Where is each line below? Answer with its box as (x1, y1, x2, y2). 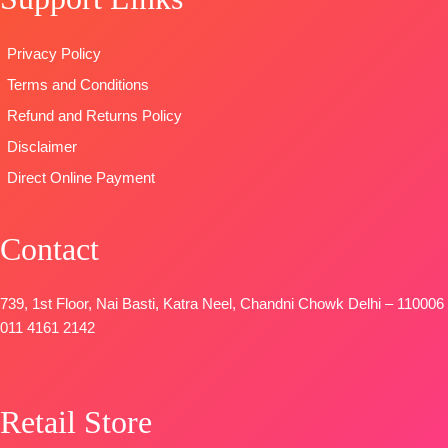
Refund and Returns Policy (7, 107, 182, 124)
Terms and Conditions (7, 76, 149, 93)
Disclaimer (7, 138, 77, 155)
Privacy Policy (7, 45, 101, 62)
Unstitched (206, 7, 277, 24)
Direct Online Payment (7, 169, 155, 186)
